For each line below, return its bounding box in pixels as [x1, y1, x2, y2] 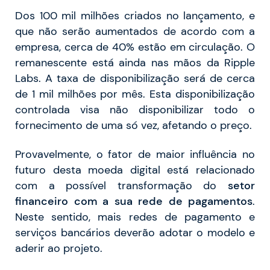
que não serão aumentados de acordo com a [15, 24, 255, 38]
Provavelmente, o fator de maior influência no [15, 147, 255, 161]
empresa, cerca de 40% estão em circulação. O [15, 40, 255, 54]
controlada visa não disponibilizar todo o [15, 102, 255, 116]
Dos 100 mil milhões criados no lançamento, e [15, 8, 255, 22]
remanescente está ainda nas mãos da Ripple [15, 55, 255, 69]
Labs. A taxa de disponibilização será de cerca [15, 71, 255, 85]
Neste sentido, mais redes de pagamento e [15, 210, 255, 224]
